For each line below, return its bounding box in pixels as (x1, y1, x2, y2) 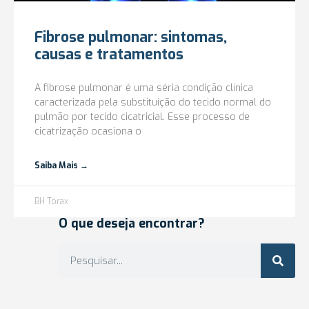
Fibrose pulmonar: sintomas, (34, 28, 227, 47)
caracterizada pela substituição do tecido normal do (34, 96, 271, 109)
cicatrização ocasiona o (34, 125, 141, 138)
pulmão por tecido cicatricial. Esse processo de (34, 110, 250, 123)
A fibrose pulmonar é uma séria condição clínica (34, 81, 253, 94)
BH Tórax (34, 196, 68, 207)
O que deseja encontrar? (59, 215, 206, 232)
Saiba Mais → (34, 160, 88, 171)
